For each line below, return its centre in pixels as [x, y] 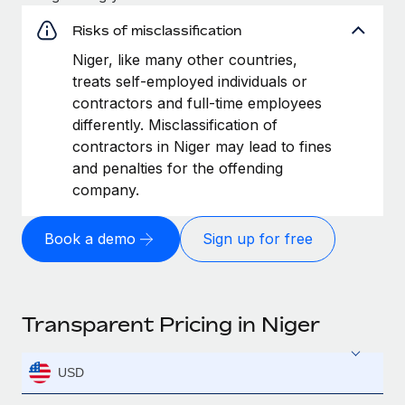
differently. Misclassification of [175, 124]
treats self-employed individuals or [190, 81]
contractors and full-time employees [197, 103]
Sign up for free [258, 239]
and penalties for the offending [178, 168]
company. [106, 189]
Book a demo [90, 239]
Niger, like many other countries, [185, 59]
